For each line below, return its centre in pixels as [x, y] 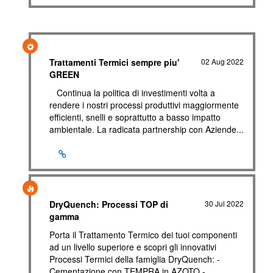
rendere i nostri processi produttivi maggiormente [144, 105]
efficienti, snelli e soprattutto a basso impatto [135, 117]
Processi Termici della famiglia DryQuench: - [135, 259]
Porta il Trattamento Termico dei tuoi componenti [143, 235]
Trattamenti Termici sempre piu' [114, 62]
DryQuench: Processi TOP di [109, 204]
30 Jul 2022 [225, 203]
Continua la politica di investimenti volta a [132, 93]
